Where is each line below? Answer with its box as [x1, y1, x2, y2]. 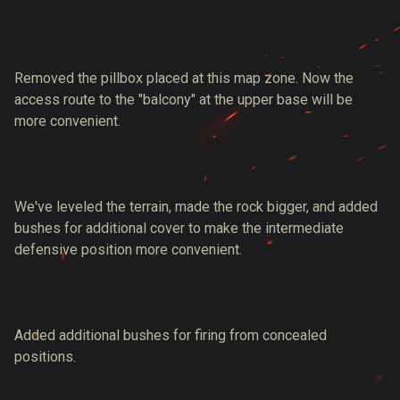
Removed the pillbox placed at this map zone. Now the [14, 70, 354, 87]
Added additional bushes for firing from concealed [14, 327, 327, 344]
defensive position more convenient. [14, 241, 242, 258]
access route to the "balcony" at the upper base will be [14, 91, 353, 108]
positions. [14, 348, 76, 365]
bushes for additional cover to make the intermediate [14, 220, 344, 237]
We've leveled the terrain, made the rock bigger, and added [14, 198, 378, 215]
